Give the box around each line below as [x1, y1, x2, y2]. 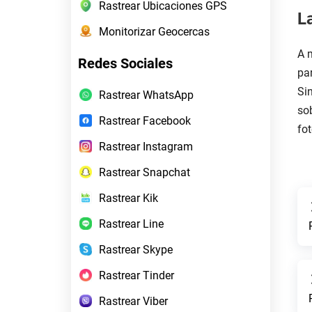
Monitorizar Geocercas [99, 24, 210, 38]
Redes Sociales [78, 54, 173, 72]
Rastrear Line [99, 217, 164, 231]
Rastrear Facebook [99, 114, 191, 127]
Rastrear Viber [99, 294, 168, 308]
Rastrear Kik [99, 191, 158, 205]
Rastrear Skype [99, 242, 173, 256]
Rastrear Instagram [99, 139, 193, 153]
